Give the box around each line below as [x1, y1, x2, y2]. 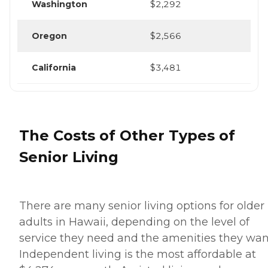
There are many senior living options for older [19, 199, 264, 213]
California [32, 62, 76, 74]
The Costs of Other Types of [19, 127, 235, 145]
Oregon [32, 31, 67, 42]
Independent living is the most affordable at [19, 248, 256, 261]
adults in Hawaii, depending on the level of [19, 215, 249, 229]
